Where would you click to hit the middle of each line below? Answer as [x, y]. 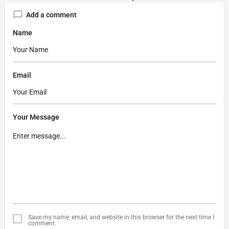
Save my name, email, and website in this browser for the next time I [121, 217]
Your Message [36, 117]
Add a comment [51, 15]
